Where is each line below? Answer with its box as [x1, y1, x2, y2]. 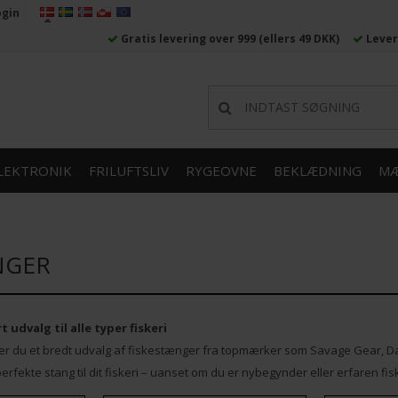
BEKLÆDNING [274, 162, 362, 180]
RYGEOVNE [186, 162, 257, 180]
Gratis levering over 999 [118, 31, 259, 46]
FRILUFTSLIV [89, 162, 169, 180]
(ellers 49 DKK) [259, 31, 339, 46]
